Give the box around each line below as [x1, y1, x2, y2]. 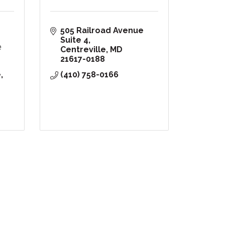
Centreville [60, 45, 106, 55]
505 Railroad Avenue [60, 26, 144, 36]
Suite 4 [60, 35, 88, 45]
